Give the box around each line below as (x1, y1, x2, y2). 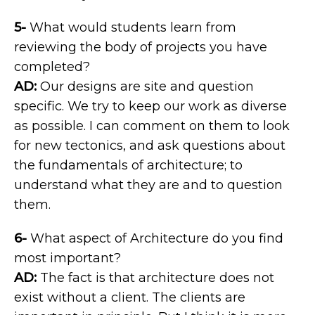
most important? (14, 250, 121, 266)
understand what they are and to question (14, 177, 283, 193)
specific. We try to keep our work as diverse (14, 98, 287, 114)
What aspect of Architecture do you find (27, 231, 283, 246)
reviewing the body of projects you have (14, 39, 267, 55)
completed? (14, 59, 90, 75)
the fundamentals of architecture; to (14, 157, 243, 173)
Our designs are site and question (37, 79, 254, 94)
